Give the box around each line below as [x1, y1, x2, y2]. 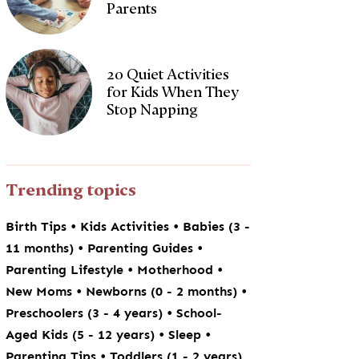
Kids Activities [80, 219, 174, 234]
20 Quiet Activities [107, 66, 230, 83]
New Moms [6, 284, 77, 299]
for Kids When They [107, 83, 240, 100]
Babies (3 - [183, 219, 251, 234]
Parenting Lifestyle [6, 262, 128, 277]
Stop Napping [107, 101, 199, 118]
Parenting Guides [87, 240, 198, 256]
